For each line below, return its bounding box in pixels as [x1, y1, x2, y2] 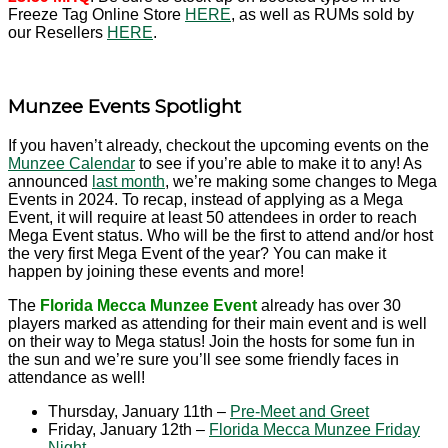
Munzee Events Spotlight [8, 95, 241, 119]
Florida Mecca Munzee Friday [209, 420, 420, 438]
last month [92, 172, 165, 190]
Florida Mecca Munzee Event [40, 296, 257, 314]
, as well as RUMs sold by [231, 6, 414, 24]
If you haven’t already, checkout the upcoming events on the [8, 136, 429, 154]
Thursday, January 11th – [48, 402, 230, 420]
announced [8, 172, 92, 190]
